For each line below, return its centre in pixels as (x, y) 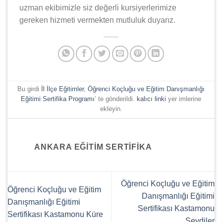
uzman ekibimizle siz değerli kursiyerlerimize (98, 7)
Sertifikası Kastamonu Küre (55, 215)
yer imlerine (184, 99)
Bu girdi (29, 89)
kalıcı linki (151, 99)
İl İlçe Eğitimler (62, 89)
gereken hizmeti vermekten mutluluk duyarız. (97, 20)
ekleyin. (111, 109)
